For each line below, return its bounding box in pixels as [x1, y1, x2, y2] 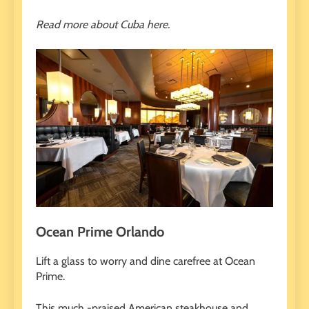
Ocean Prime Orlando [36, 223, 164, 240]
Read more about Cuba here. [36, 17, 170, 31]
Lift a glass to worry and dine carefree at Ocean [36, 254, 255, 268]
